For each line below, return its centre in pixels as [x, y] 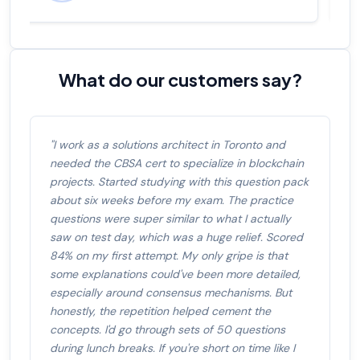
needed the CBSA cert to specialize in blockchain [177, 164]
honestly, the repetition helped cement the [160, 311]
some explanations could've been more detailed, [175, 274]
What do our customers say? [180, 80]
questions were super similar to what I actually [170, 219]
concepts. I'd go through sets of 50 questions [168, 330]
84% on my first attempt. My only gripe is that [169, 256]
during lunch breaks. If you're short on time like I [172, 348]
